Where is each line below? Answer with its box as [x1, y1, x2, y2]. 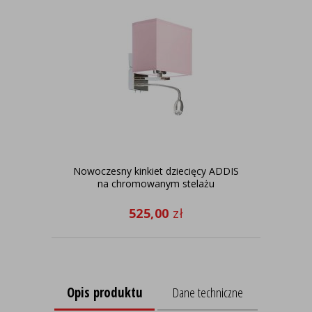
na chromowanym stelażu [97, 177, 214, 190]
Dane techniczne [172, 283, 243, 302]
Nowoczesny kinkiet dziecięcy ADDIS [73, 164, 239, 178]
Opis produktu [66, 283, 143, 302]
